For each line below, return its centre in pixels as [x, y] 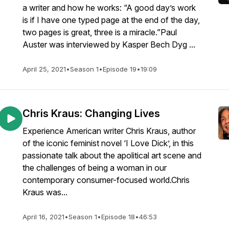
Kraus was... [45, 192]
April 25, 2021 [44, 69]
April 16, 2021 [43, 217]
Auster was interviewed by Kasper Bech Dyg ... [109, 44]
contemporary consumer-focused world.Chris [106, 180]
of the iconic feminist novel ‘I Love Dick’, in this [108, 143]
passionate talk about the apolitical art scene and [112, 155]
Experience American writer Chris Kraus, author [109, 131]
